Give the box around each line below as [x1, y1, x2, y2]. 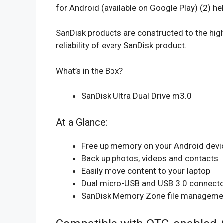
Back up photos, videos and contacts [81, 153, 218, 163]
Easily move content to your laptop [81, 165, 210, 176]
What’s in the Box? [56, 65, 123, 76]
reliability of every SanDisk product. [56, 40, 187, 51]
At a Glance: [56, 116, 108, 128]
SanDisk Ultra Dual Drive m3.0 [81, 91, 192, 101]
